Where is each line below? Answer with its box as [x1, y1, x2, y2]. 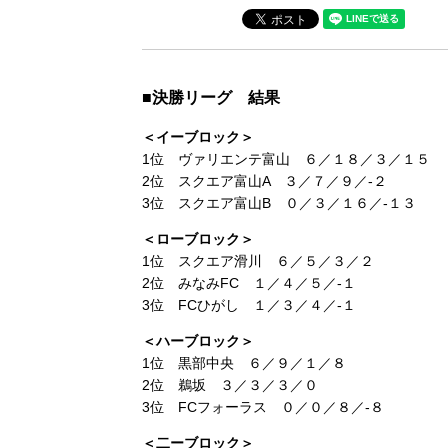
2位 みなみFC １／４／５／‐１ [142, 275, 356, 291]
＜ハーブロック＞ [142, 333, 254, 349]
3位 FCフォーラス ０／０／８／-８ [142, 399, 384, 415]
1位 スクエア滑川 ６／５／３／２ [142, 253, 374, 269]
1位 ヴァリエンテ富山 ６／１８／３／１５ [142, 151, 430, 167]
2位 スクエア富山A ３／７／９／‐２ [142, 173, 387, 189]
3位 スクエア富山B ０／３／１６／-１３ [142, 195, 416, 211]
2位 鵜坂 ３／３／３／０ [142, 377, 318, 393]
